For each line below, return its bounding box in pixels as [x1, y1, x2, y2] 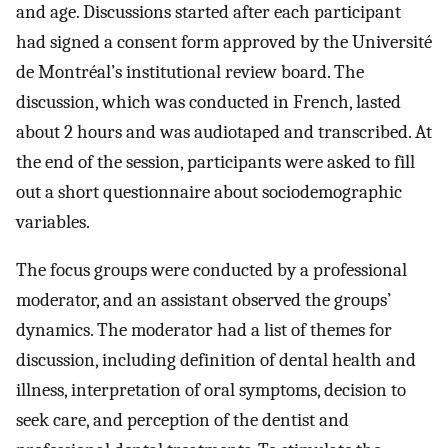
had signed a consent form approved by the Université [16, 30, 432, 53]
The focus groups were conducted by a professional [16, 259, 407, 282]
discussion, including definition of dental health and [16, 349, 416, 372]
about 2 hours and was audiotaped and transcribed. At [16, 120, 432, 143]
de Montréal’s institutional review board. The [16, 60, 364, 83]
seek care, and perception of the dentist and [16, 409, 349, 432]
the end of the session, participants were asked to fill [16, 150, 415, 173]
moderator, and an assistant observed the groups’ [16, 289, 391, 312]
